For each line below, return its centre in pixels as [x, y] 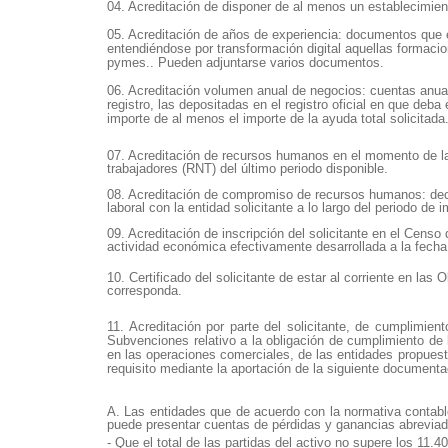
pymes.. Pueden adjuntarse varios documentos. [245, 62]
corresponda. [144, 291]
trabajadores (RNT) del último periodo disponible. [247, 169]
